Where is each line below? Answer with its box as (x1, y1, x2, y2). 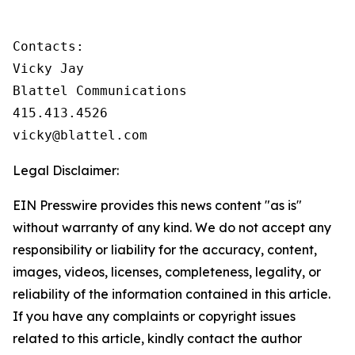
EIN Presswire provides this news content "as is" (13, 197, 302, 213)
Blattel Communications (13, 83, 187, 98)
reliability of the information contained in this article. (13, 286, 330, 302)
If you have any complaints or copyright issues (13, 308, 296, 324)
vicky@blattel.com (13, 128, 147, 143)
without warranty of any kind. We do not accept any (13, 219, 331, 235)
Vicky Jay (13, 61, 84, 76)
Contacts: (13, 39, 84, 54)
